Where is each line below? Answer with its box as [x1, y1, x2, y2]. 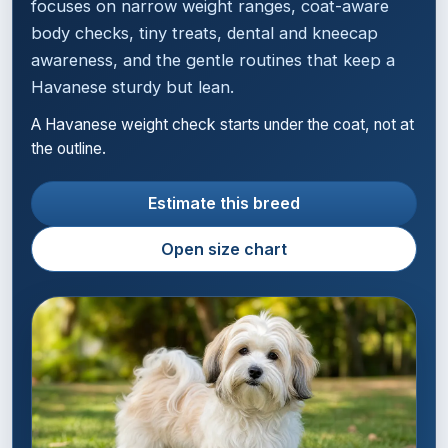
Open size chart [161, 239, 287, 260]
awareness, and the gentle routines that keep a [31, 50, 396, 71]
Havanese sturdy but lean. [31, 77, 235, 98]
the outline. [31, 139, 107, 159]
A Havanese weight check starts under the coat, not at [31, 115, 415, 135]
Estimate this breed [148, 193, 300, 214]
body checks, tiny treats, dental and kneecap [31, 23, 379, 44]
